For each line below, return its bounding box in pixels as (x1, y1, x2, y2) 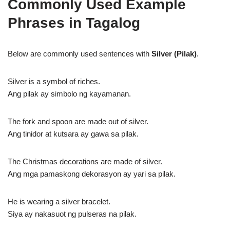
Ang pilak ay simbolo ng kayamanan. (8, 89, 131, 98)
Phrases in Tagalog (8, 15, 140, 31)
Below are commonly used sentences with (8, 49, 151, 58)
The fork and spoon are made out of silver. (8, 117, 148, 126)
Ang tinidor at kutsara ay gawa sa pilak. (8, 129, 139, 138)
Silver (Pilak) (151, 49, 197, 58)
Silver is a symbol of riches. (8, 77, 100, 86)
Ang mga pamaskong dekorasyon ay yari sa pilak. (8, 169, 176, 178)
